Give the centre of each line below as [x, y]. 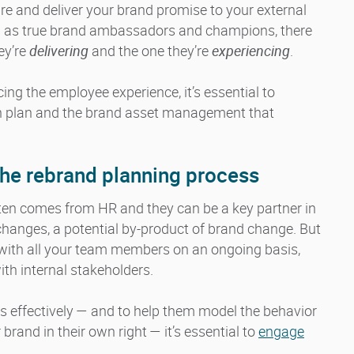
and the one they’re [150, 51]
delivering [59, 51]
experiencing [251, 51]
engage [281, 331]
